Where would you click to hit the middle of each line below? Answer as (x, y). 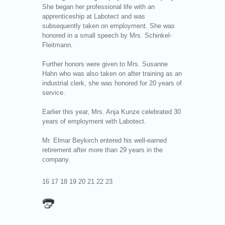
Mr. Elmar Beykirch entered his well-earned (104, 140)
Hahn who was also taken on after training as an (112, 74)
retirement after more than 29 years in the (102, 150)
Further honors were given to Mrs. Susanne (105, 64)
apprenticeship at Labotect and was (94, 16)
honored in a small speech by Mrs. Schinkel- (107, 35)
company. (56, 159)
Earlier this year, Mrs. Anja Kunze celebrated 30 (111, 112)
